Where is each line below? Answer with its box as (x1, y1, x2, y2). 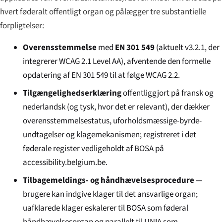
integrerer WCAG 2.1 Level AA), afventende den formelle (23, 55, 211, 67)
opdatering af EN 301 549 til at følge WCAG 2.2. (23, 69, 180, 81)
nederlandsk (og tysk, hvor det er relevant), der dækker (23, 101, 210, 113)
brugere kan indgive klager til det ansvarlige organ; (23, 188, 198, 200)
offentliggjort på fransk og (121, 87, 214, 99)
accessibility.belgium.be (23, 156, 106, 168)
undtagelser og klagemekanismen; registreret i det (23, 128, 197, 141)
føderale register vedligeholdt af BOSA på (23, 142, 165, 155)
